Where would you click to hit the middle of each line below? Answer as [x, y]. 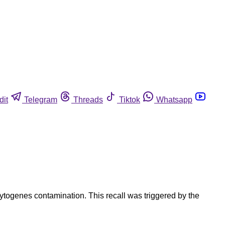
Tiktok [130, 99]
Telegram [41, 99]
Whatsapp [174, 99]
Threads [88, 99]
